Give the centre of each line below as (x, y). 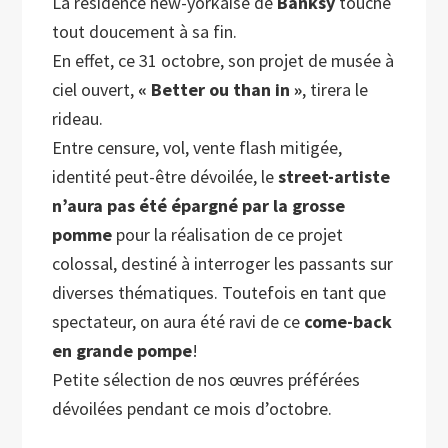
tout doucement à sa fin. (145, 32)
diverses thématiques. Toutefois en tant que (219, 293)
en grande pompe (122, 351)
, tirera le (335, 90)
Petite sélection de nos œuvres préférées (206, 380)
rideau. (78, 119)
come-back (346, 322)
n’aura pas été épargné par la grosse (199, 206)
